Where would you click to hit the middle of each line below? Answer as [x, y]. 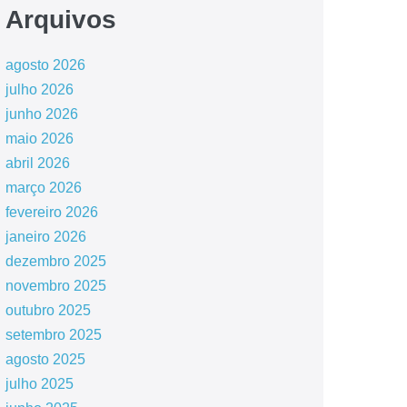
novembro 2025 [55, 286]
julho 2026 [39, 89]
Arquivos [60, 20]
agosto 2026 [45, 65]
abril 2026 [37, 163]
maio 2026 [39, 139]
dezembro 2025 [55, 261]
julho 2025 [39, 384]
